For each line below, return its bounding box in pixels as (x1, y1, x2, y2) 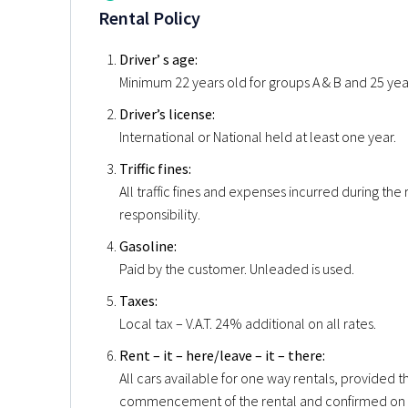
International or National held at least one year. (119, 127, 396, 146)
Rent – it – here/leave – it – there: (119, 345, 325, 364)
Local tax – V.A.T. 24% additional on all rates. (119, 313, 376, 332)
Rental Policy (98, 5, 200, 29)
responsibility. (119, 204, 200, 223)
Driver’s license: (119, 104, 215, 123)
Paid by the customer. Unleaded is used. (119, 259, 354, 278)
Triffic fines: (119, 158, 191, 178)
